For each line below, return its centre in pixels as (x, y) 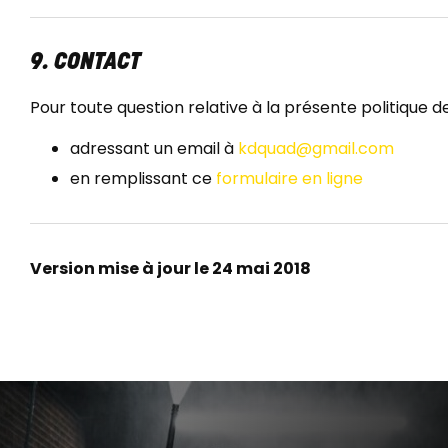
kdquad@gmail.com (316, 149)
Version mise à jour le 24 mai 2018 (170, 269)
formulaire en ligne (289, 179)
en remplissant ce (143, 179)
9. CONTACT (85, 63)
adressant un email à (154, 149)
